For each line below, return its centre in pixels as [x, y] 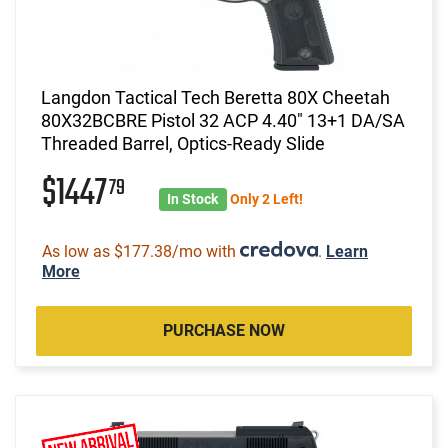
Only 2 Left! [266, 198]
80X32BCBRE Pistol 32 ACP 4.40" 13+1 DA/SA [223, 120]
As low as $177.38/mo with [141, 251]
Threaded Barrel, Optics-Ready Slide [183, 143]
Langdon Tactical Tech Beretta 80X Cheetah [215, 97]
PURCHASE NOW [224, 330]
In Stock [193, 198]
